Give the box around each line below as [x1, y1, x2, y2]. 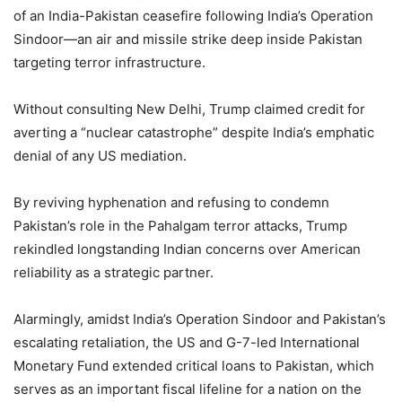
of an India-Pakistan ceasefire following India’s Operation [13, 6, 373, 24]
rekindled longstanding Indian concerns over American [13, 240, 361, 258]
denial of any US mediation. [13, 146, 187, 164]
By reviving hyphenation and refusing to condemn [13, 193, 329, 211]
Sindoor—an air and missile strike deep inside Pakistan [13, 30, 363, 48]
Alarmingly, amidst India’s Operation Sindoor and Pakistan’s [13, 310, 386, 328]
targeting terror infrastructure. [13, 53, 205, 71]
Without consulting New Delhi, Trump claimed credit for [13, 100, 365, 118]
